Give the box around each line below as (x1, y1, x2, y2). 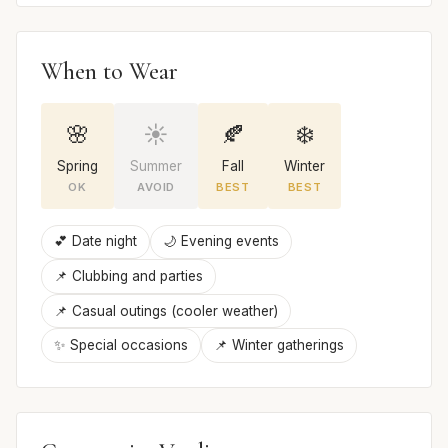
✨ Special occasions (54, 337, 188, 354)
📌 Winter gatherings (214, 337, 344, 354)
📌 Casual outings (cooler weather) (54, 302, 278, 319)
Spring (57, 157, 98, 174)
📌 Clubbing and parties (54, 268, 203, 285)
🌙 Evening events (163, 233, 279, 250)
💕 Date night (54, 233, 137, 250)
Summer (130, 157, 182, 174)
